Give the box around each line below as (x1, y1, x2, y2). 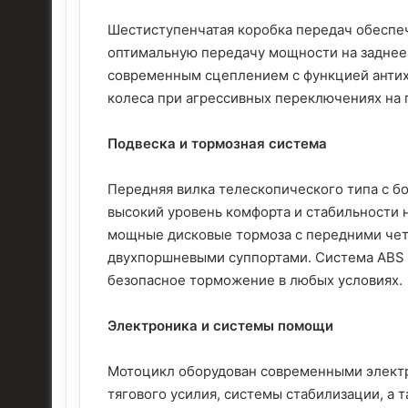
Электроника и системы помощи (107, 316, 333, 334)
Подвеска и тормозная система (107, 134, 327, 152)
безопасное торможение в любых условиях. (107, 270, 403, 289)
